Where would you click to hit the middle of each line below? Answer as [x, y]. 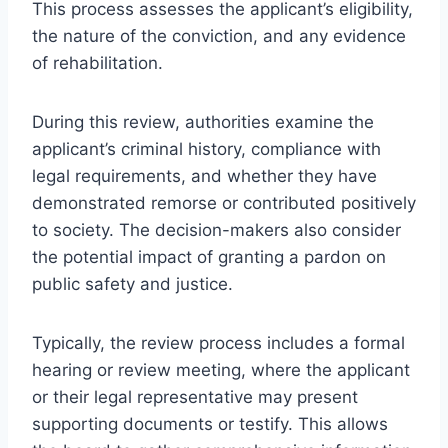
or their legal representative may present [195, 396]
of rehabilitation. [97, 62]
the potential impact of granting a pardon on [209, 256]
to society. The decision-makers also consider [216, 229]
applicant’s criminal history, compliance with [206, 148]
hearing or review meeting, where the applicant [221, 369]
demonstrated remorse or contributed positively [224, 202]
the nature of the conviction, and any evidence [219, 35]
